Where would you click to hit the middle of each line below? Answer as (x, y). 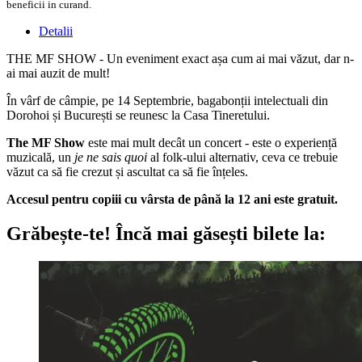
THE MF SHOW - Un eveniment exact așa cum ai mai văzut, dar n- (180, 58)
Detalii (56, 31)
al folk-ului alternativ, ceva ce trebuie (244, 157)
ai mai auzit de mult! (58, 73)
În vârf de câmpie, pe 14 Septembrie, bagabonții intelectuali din (167, 100)
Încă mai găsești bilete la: (218, 233)
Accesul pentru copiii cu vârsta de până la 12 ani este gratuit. (172, 199)
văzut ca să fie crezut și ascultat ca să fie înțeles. (127, 171)
